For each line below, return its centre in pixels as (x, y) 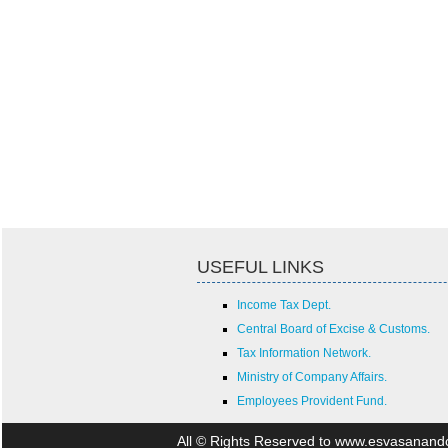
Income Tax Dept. (284, 305)
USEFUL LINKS (260, 267)
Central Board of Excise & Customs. (333, 329)
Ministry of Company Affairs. (312, 377)
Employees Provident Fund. (312, 401)
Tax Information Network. (304, 353)
